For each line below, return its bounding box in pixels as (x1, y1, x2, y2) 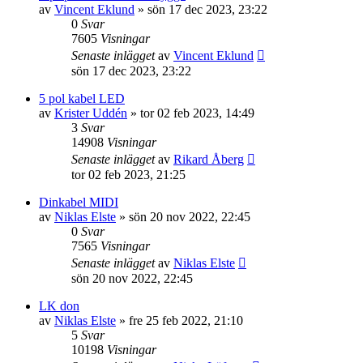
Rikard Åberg (173, 152, 244, 166)
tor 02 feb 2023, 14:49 (140, 106, 254, 120)
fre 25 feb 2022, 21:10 (129, 314, 243, 327)
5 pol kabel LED (39, 92, 125, 105)
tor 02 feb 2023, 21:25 (71, 168, 186, 181)
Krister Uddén (54, 106, 127, 120)
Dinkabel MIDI (39, 195, 118, 209)
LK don (39, 299, 79, 313)
